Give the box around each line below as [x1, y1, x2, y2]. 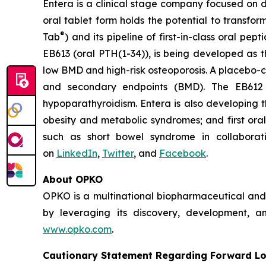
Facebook [159, 147, 206, 159]
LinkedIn [56, 147, 97, 159]
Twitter [102, 147, 134, 159]
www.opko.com [43, 223, 112, 235]
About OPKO [43, 173, 103, 185]
